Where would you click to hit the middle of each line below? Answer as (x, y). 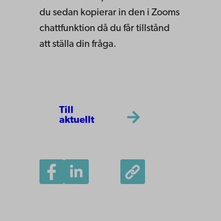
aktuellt (77, 121)
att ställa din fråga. (78, 44)
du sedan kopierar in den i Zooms (110, 13)
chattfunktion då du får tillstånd (105, 28)
